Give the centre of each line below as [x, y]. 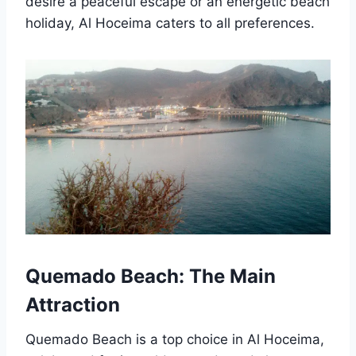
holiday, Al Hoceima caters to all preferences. [170, 23]
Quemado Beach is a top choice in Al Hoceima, [175, 340]
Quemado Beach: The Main [151, 277]
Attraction [73, 305]
